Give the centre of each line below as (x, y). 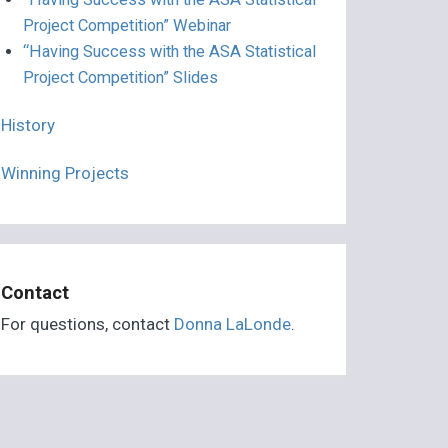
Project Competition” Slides (120, 78)
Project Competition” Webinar (126, 26)
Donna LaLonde (233, 324)
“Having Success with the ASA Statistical (169, 52)
